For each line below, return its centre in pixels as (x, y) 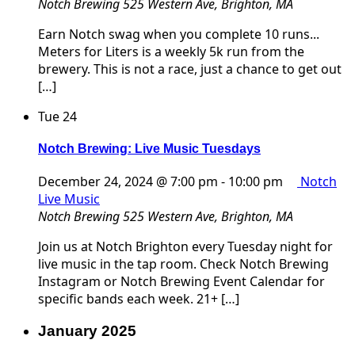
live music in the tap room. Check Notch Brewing (183, 264)
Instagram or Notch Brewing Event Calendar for (181, 282)
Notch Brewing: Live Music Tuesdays (149, 149)
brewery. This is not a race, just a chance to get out (190, 69)
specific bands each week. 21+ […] (139, 299)
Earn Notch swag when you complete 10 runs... (179, 34)
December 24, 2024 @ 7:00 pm (128, 182)
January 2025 (87, 331)
